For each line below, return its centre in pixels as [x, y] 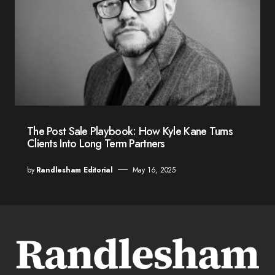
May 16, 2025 [154, 170]
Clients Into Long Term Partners [96, 143]
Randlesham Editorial [74, 170]
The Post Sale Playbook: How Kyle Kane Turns [130, 131]
